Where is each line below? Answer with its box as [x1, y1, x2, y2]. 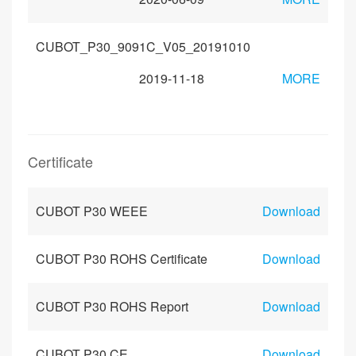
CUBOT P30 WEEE [36, 202, 148, 220]
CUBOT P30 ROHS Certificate [36, 250, 207, 268]
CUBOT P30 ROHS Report [36, 297, 188, 315]
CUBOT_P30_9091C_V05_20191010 [36, 37, 250, 56]
